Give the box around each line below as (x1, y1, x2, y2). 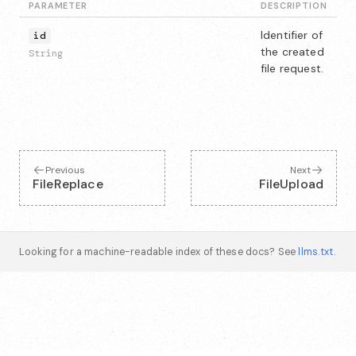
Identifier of (261, 28, 323, 42)
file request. (261, 61, 323, 75)
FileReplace (33, 176, 103, 192)
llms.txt (298, 246, 334, 258)
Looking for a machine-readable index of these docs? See (19, 246, 299, 258)
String (29, 47, 63, 60)
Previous (45, 163, 85, 176)
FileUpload (258, 176, 323, 192)
